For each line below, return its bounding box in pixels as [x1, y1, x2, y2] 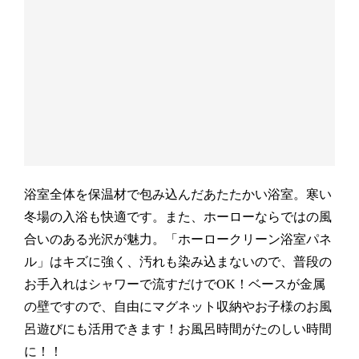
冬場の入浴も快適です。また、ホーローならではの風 [24, 209, 333, 224]
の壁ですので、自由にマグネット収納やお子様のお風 [24, 299, 333, 313]
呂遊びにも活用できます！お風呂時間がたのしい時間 [24, 321, 333, 336]
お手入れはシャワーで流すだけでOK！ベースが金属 [24, 276, 326, 291]
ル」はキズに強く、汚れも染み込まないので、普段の [24, 254, 333, 268]
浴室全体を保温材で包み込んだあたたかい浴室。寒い [24, 187, 333, 201]
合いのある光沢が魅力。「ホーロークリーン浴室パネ [24, 232, 333, 246]
